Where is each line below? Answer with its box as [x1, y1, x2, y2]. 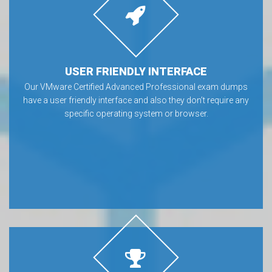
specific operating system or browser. [64, 108, 208, 118]
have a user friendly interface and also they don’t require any [23, 95, 249, 105]
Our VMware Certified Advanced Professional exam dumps [24, 81, 248, 92]
